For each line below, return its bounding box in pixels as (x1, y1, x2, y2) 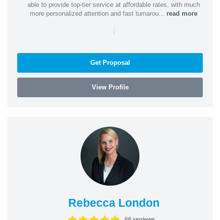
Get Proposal (90, 58, 130, 66)
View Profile (91, 83, 129, 91)
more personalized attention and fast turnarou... (30, 9, 166, 17)
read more (166, 9, 197, 17)
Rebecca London (68, 196, 160, 209)
